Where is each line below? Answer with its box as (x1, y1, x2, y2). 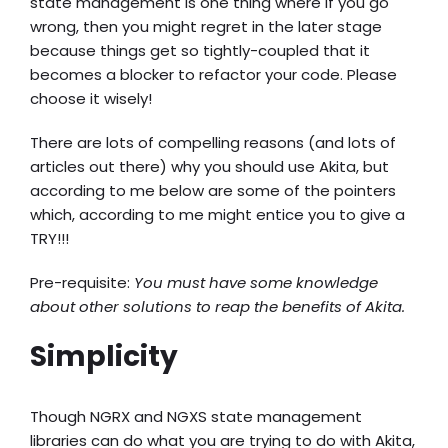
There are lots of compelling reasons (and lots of (30, 132, 396, 153)
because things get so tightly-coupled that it (30, 40, 370, 61)
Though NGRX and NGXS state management (30, 406, 362, 427)
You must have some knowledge (130, 272, 378, 293)
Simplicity (30, 337, 178, 376)
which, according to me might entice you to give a (30, 204, 405, 225)
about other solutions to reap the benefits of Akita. (30, 296, 405, 317)
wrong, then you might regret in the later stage (30, 16, 382, 37)
